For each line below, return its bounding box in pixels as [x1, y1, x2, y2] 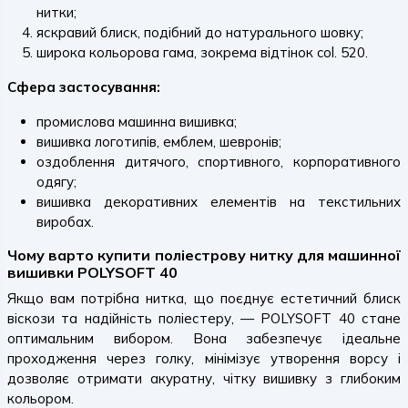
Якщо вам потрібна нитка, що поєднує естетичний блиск [7, 290, 401, 307]
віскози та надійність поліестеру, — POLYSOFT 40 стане [7, 310, 401, 327]
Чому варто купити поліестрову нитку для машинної [7, 246, 401, 264]
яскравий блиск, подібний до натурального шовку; [36, 24, 363, 41]
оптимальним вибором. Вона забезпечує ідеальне [7, 330, 401, 347]
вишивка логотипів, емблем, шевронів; [36, 133, 281, 150]
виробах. [36, 213, 94, 230]
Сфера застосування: [7, 78, 160, 96]
